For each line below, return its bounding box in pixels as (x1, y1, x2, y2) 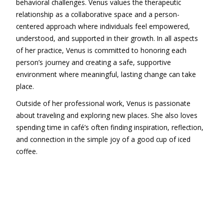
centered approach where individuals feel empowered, (15, 21, 190, 31)
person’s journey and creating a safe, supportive (15, 57, 171, 67)
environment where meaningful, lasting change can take (15, 69, 196, 79)
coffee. (15, 146, 37, 156)
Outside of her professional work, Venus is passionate (15, 98, 190, 108)
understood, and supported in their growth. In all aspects (15, 33, 198, 43)
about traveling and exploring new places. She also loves (15, 110, 197, 120)
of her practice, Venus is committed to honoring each (15, 45, 186, 55)
